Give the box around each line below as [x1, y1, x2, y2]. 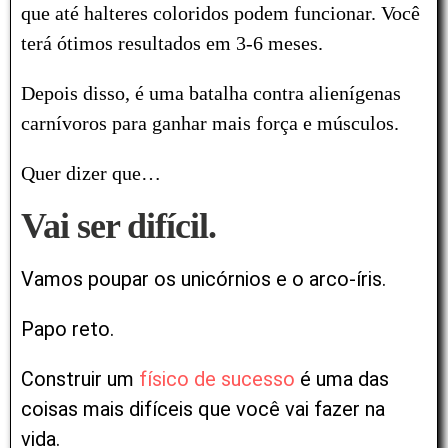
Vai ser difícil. [21, 205, 216, 246]
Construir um [21, 366, 139, 391]
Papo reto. [21, 316, 114, 341]
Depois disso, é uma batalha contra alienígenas [21, 81, 401, 104]
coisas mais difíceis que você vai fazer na [21, 396, 385, 421]
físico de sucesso [139, 366, 295, 391]
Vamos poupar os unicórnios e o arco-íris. [21, 266, 386, 291]
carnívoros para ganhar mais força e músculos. [21, 111, 399, 134]
